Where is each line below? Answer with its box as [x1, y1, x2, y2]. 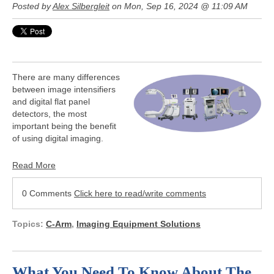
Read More [12, 160, 56, 170]
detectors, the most [12, 108, 87, 119]
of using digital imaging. [12, 133, 103, 143]
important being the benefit [12, 120, 116, 131]
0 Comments [22, 188, 74, 198]
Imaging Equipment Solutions [76, 218, 201, 229]
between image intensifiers [12, 84, 116, 94]
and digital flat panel [12, 96, 90, 106]
